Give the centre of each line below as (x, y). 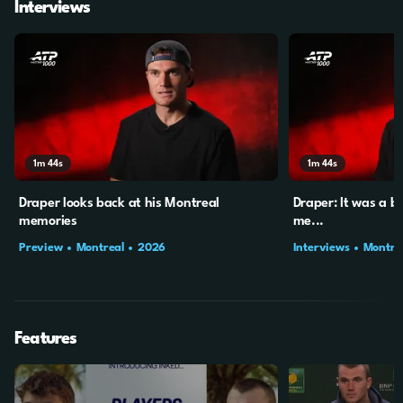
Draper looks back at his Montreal (120, 203)
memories (48, 221)
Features (46, 339)
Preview (41, 247)
